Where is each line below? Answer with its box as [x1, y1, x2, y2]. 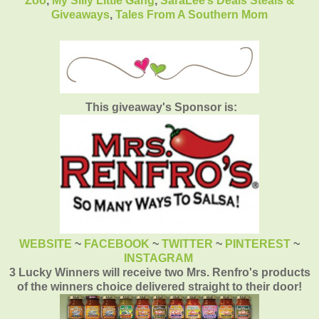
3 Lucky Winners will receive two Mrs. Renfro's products [9, 266, 310, 278]
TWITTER [162, 237, 213, 250]
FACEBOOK [84, 237, 150, 250]
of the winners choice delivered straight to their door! [17, 280, 302, 293]
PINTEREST [225, 237, 291, 250]
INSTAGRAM [123, 251, 193, 264]
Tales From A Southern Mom [115, 8, 268, 21]
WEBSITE [19, 237, 72, 250]
